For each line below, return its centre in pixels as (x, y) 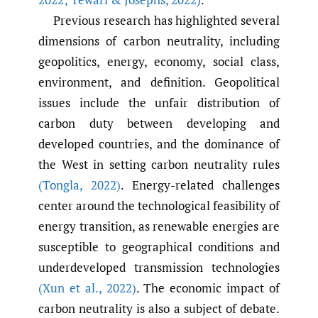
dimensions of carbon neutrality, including (159, 41)
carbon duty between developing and (159, 124)
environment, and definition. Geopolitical (159, 82)
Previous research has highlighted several (166, 21)
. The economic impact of (208, 288)
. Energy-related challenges (200, 185)
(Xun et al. (68, 288)
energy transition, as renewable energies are (159, 226)
